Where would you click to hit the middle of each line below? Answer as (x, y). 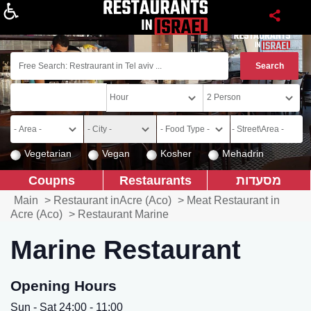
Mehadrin (243, 153)
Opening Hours (64, 286)
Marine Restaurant (126, 250)
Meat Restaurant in (233, 200)
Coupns (51, 180)
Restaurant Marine (123, 214)
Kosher (176, 153)
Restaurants (155, 180)
